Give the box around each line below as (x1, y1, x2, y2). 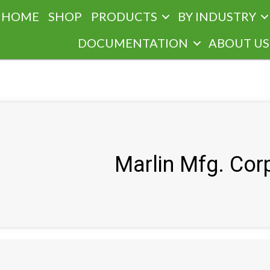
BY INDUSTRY (177, 9, 256, 24)
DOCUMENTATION (78, 36, 189, 50)
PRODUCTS (90, 9, 157, 24)
